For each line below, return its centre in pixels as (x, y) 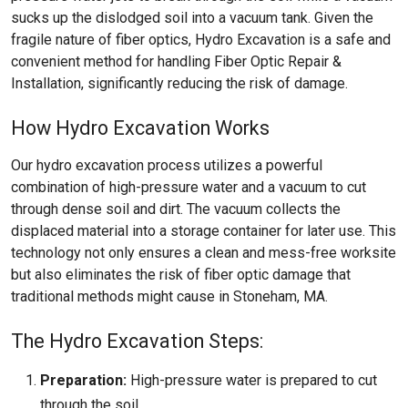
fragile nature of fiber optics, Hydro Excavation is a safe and (201, 40)
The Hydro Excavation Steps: (137, 341)
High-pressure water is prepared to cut (252, 380)
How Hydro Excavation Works (140, 128)
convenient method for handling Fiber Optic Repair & (176, 61)
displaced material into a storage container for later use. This (204, 231)
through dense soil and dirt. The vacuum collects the (176, 209)
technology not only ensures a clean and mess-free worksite (204, 253)
